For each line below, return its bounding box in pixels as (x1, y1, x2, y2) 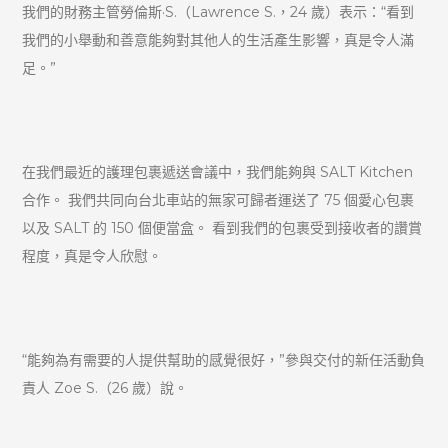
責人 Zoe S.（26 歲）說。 (22, 378, 189, 397)
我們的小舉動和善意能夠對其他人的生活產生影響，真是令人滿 (22, 30, 415, 49)
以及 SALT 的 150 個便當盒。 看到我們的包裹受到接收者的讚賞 (22, 218, 423, 237)
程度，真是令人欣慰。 (22, 246, 163, 265)
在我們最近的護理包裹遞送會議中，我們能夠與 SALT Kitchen (22, 162, 414, 181)
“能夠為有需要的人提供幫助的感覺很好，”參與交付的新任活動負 (22, 350, 426, 369)
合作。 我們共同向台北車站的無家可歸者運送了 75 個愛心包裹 (22, 190, 415, 209)
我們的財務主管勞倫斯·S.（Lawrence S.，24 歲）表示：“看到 (22, 2, 415, 21)
